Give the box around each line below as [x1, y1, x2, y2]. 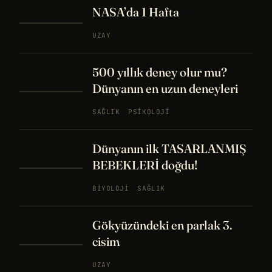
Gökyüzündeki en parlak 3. [92, 217, 233, 233]
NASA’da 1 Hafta [92, 4, 179, 19]
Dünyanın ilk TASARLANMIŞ [92, 141, 246, 156]
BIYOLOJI [92, 184, 129, 192]
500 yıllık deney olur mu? [92, 64, 227, 80]
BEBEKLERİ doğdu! [92, 157, 197, 172]
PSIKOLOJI [128, 107, 170, 116]
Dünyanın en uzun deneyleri [92, 81, 238, 96]
